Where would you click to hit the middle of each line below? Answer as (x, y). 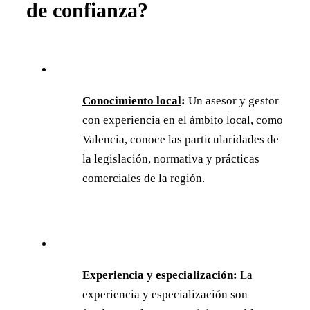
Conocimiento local (131, 100)
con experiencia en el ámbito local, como (182, 120)
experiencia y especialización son (165, 294)
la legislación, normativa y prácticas (171, 158)
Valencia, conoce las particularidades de (180, 139)
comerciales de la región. (143, 178)
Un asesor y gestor (232, 100)
